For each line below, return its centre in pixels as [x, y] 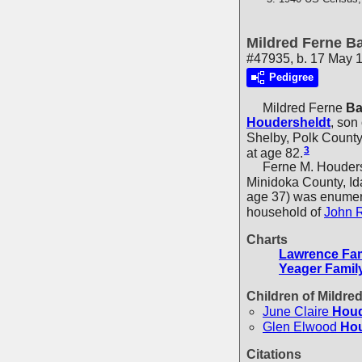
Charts [267, 239]
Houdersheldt [288, 122]
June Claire [296, 311]
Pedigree [291, 77]
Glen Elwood [300, 326]
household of [285, 212]
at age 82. [275, 153]
